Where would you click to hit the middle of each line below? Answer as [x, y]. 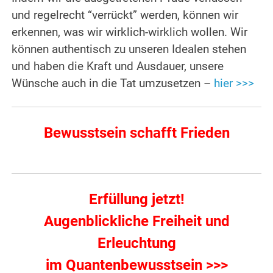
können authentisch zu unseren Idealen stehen [129, 50]
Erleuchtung [136, 243]
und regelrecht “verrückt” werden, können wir [125, 16]
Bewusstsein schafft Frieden [136, 133]
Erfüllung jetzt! [136, 200]
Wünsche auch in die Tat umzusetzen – [113, 84]
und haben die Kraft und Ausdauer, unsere [118, 67]
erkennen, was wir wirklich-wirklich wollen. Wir [130, 33]
